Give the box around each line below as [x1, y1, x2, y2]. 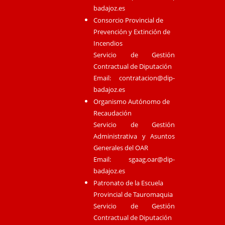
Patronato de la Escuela [93, 178, 163, 188]
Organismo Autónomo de [93, 97, 170, 106]
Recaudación [93, 108, 132, 118]
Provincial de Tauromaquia [93, 190, 173, 199]
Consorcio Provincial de [93, 16, 163, 25]
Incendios [93, 39, 123, 48]
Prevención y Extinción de [93, 27, 170, 37]
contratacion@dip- [119, 73, 175, 83]
